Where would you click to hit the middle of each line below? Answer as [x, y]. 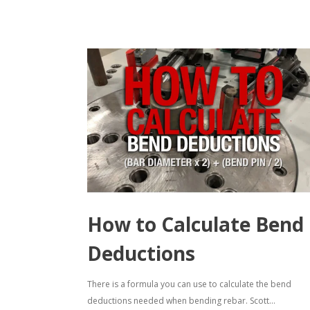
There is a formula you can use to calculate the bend [189, 284]
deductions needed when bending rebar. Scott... [181, 301]
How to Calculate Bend [195, 225]
